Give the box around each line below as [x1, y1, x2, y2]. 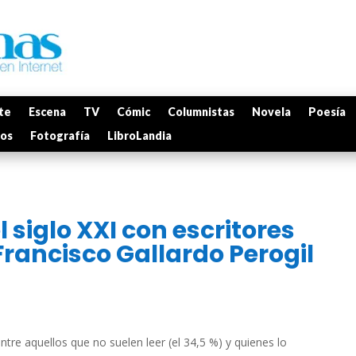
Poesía [308, 105, 346, 118]
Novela [252, 105, 291, 118]
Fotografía [30, 129, 90, 142]
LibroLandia [107, 129, 172, 142]
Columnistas [168, 105, 234, 118]
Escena [29, 105, 66, 118]
